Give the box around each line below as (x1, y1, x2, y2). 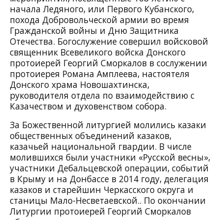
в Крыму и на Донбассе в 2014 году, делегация (10, 173, 209, 185)
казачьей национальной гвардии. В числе (10, 140, 192, 153)
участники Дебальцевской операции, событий (10, 162, 209, 174)
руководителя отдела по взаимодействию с (10, 89, 194, 102)
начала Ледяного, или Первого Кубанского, (10, 3, 194, 15)
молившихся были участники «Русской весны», (10, 151, 210, 164)
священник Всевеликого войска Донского (10, 46, 186, 58)
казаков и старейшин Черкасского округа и (10, 184, 193, 196)
